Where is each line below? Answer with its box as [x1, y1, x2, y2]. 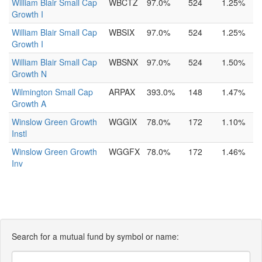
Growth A [12, 98, 46, 109]
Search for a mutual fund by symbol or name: [12, 230, 179, 242]
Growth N [12, 68, 47, 80]
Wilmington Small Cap [12, 86, 93, 98]
